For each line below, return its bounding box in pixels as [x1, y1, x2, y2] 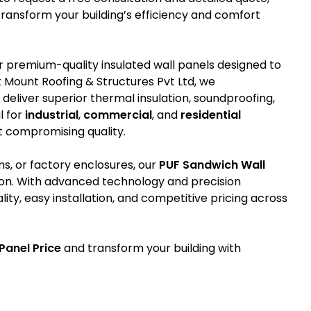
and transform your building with [61, 239, 241, 256]
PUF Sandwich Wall [159, 156, 265, 173]
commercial [83, 106, 152, 123]
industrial [25, 106, 78, 123]
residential [180, 106, 241, 123]
